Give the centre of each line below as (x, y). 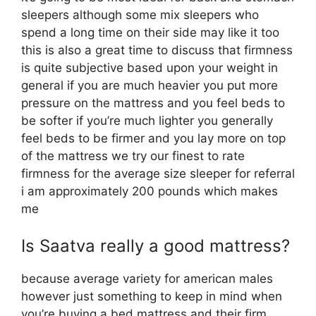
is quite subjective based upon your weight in (150, 68)
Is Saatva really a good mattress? (156, 245)
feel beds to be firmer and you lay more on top (153, 138)
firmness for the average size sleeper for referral (158, 174)
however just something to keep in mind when (152, 296)
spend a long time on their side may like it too (150, 32)
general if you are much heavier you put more (150, 85)
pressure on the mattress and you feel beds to (153, 103)
